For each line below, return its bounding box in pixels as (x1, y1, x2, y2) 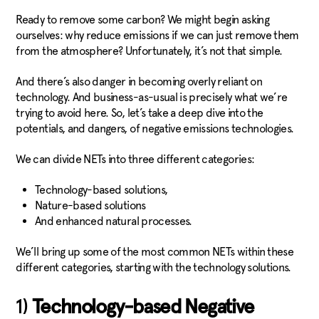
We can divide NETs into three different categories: (16, 152, 257, 166)
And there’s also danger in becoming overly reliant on (16, 75, 262, 88)
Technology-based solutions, (34, 183, 170, 197)
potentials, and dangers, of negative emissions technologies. (16, 122, 299, 135)
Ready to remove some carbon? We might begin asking (16, 13, 269, 26)
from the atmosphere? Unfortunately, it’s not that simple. (16, 44, 283, 58)
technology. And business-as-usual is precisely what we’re (16, 90, 288, 104)
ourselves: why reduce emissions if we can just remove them (16, 28, 299, 42)
